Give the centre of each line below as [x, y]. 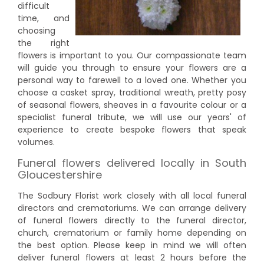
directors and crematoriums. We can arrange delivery [132, 208]
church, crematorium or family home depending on [132, 232]
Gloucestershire [60, 175]
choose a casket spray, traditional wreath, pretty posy [132, 92]
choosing [37, 30]
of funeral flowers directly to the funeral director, [132, 220]
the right [44, 43]
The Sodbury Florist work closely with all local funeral [132, 195]
